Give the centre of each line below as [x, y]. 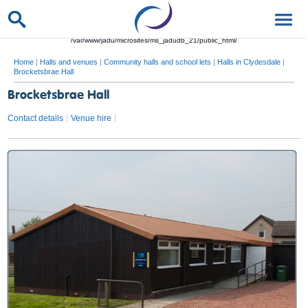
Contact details [36, 118]
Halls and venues [69, 62]
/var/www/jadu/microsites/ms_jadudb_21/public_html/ [154, 40]
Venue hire [91, 118]
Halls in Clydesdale [249, 62]
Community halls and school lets [157, 62]
